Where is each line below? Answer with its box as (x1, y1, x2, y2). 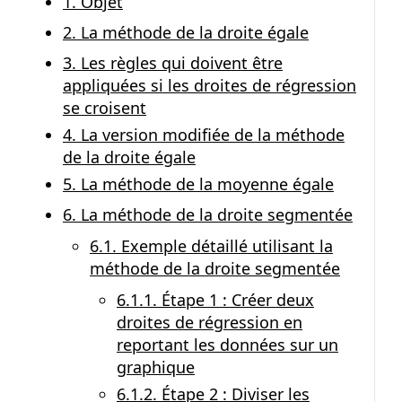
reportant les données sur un (117, 334, 338, 355)
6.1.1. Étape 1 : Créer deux (117, 289, 314, 310)
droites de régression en (117, 311, 302, 333)
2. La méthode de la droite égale (63, 22, 309, 43)
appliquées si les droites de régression (63, 74, 356, 96)
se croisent (63, 97, 146, 118)
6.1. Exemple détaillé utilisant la (90, 235, 333, 257)
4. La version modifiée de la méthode (63, 124, 345, 145)
